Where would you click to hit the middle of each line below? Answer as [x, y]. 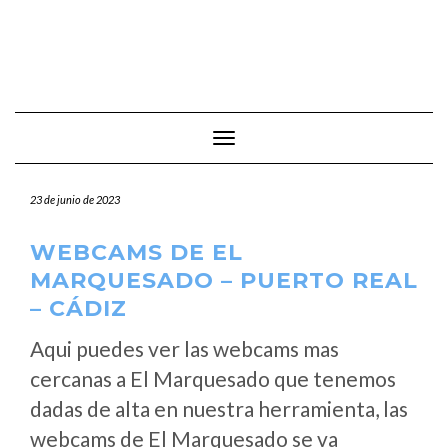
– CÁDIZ [78, 308]
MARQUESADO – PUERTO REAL [224, 280]
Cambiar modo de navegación [314, 139]
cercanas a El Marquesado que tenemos [213, 378]
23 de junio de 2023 [75, 199]
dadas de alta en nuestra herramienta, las [219, 408]
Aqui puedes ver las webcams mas [184, 348]
